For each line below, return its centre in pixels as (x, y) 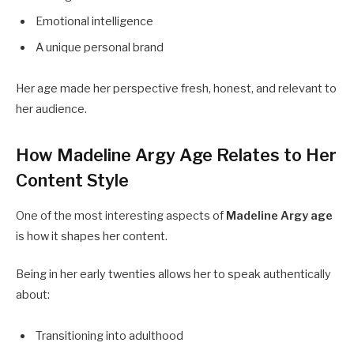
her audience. (51, 109)
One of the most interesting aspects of (121, 215)
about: (33, 295)
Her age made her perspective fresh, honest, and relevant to (176, 88)
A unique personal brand (100, 47)
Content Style (72, 180)
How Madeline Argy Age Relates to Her (176, 154)
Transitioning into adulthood (109, 335)
